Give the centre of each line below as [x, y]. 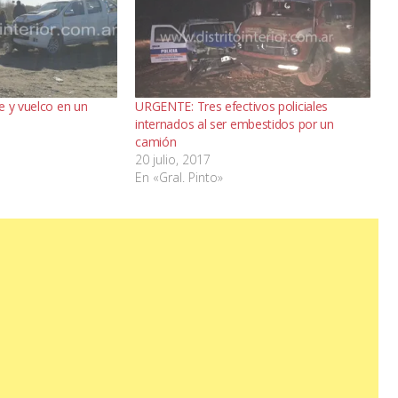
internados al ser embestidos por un [235, 124]
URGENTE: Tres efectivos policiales [232, 107]
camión [156, 142]
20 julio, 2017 [173, 160]
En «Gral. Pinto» [179, 178]
